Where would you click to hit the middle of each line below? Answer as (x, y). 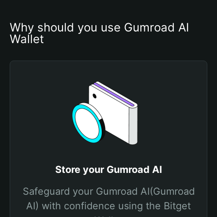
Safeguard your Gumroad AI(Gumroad (108, 191)
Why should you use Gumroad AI (99, 27)
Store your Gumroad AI (108, 170)
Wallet (27, 39)
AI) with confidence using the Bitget (108, 206)
